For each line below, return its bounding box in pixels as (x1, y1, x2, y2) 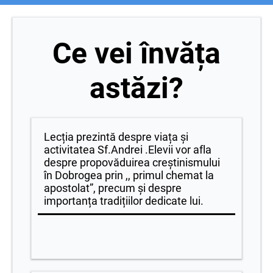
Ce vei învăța (52, 35, 221, 71)
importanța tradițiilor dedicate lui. (44, 194, 204, 207)
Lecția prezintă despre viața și (44, 130, 188, 143)
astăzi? (90, 70, 183, 105)
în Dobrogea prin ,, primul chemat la (44, 168, 214, 182)
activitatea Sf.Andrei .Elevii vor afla (44, 143, 211, 156)
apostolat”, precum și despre (44, 181, 182, 194)
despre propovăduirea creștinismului (44, 155, 220, 169)
